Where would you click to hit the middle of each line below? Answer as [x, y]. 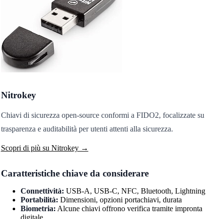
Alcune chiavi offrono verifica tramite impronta [129, 209]
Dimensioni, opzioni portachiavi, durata [120, 200]
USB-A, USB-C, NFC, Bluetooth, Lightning [134, 191]
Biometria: [38, 209]
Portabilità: [39, 200]
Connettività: [42, 191]
